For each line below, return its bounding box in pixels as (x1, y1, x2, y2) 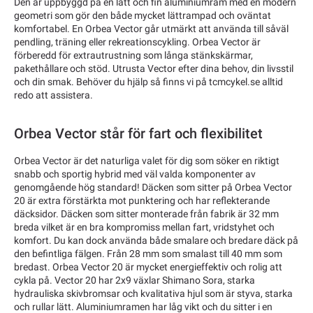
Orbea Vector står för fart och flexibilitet (14, 126, 263, 143)
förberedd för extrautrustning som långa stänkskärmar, (14, 50, 253, 61)
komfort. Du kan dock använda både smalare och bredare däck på (14, 235, 298, 247)
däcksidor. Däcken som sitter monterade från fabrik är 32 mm (14, 208, 279, 220)
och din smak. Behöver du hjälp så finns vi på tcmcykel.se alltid (14, 76, 283, 88)
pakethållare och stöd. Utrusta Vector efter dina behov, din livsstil (14, 63, 293, 75)
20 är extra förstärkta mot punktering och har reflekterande (14, 195, 270, 207)
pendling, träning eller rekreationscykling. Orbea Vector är (14, 36, 261, 48)
